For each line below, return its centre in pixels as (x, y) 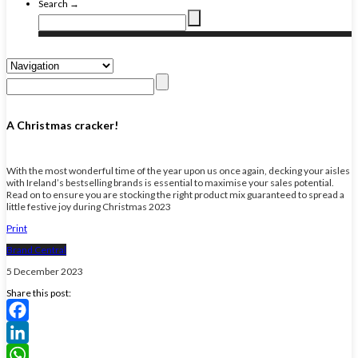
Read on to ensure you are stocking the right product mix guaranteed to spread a (175, 194)
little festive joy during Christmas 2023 (89, 206)
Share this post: (39, 292)
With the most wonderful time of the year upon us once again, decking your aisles (178, 170)
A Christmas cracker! (62, 125)
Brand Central (36, 249)
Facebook (27, 332)
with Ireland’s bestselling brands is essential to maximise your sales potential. (170, 182)
